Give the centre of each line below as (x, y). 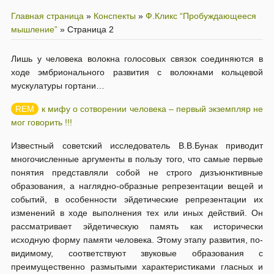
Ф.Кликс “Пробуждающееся (201, 16)
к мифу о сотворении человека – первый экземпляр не (152, 109)
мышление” (34, 29)
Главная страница (47, 16)
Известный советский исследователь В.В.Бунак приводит (137, 146)
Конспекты (115, 16)
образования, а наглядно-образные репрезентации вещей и (137, 186)
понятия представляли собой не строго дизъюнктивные (137, 172)
